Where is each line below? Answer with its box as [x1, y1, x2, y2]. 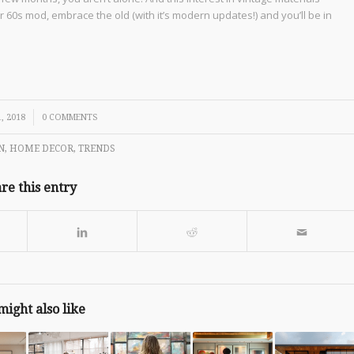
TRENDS [77, 142, 115, 154]
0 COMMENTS [42, 111, 98, 122]
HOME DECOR [9, 142, 73, 154]
